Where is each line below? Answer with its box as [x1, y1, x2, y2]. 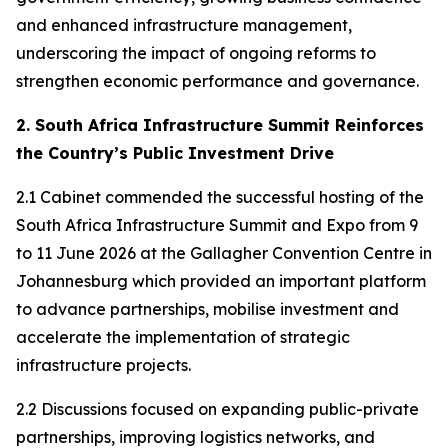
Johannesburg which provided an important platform [16, 271, 426, 291]
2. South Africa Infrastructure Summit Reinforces [16, 115, 424, 135]
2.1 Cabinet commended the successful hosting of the [16, 187, 424, 207]
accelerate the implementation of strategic [16, 327, 350, 347]
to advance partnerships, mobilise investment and [16, 299, 399, 319]
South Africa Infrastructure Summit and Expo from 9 [16, 215, 418, 235]
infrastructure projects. [16, 355, 191, 375]
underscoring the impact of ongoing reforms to [16, 43, 376, 63]
